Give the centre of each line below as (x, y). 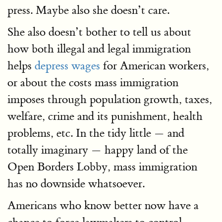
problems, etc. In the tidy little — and (96, 133)
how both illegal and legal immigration (99, 49)
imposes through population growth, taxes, (110, 99)
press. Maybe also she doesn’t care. (88, 10)
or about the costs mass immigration (93, 83)
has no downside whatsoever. (76, 184)
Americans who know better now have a (103, 205)
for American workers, (155, 66)
